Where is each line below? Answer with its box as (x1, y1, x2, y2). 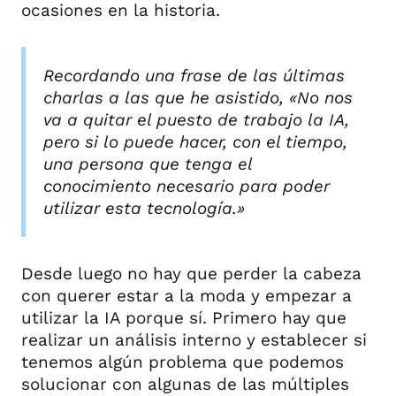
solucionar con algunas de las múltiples (21, 373, 349, 394)
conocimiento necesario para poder (43, 175, 330, 196)
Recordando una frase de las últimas (43, 65, 345, 86)
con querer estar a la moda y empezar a (21, 285, 352, 306)
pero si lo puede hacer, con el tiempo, (43, 131, 347, 152)
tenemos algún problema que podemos (21, 351, 344, 372)
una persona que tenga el (43, 153, 252, 174)
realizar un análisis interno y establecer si (21, 329, 367, 350)
